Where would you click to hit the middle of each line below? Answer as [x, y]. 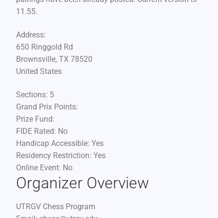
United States [39, 72]
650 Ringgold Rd [44, 47]
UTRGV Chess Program [55, 207]
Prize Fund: [35, 119]
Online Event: [39, 167]
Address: [31, 35]
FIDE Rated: [37, 131]
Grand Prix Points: [47, 107]
